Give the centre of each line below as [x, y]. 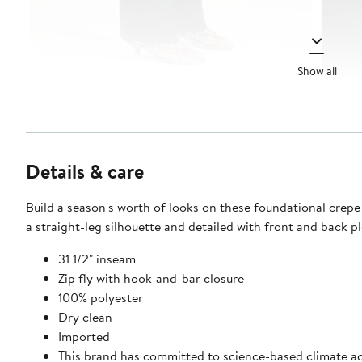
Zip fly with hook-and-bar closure [151, 278]
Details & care [85, 172]
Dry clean [85, 317]
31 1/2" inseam [97, 259]
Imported [84, 337]
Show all [317, 71]
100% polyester [101, 298]
